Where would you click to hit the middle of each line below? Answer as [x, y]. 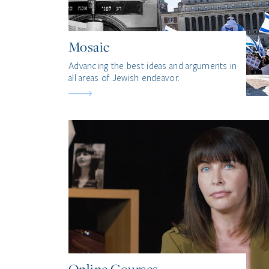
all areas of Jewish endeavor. [124, 78]
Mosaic [89, 47]
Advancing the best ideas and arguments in [153, 66]
